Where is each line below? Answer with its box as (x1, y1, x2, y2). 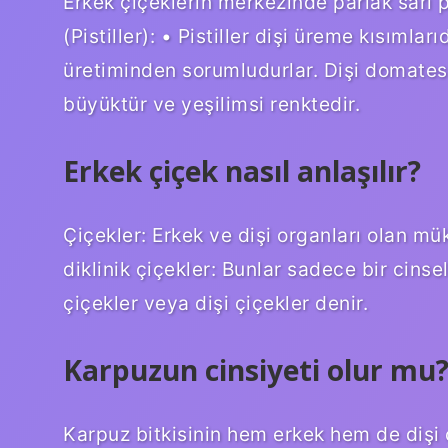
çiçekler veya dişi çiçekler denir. (63, 290, 368, 315)
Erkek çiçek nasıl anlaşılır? (63, 151, 421, 190)
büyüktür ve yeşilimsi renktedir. (63, 91, 360, 116)
